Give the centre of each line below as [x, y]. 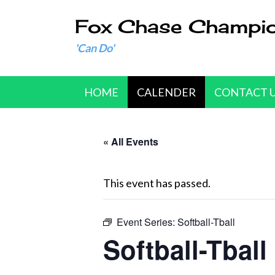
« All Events [131, 141]
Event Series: [147, 222]
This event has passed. [157, 183]
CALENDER [166, 92]
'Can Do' [95, 48]
